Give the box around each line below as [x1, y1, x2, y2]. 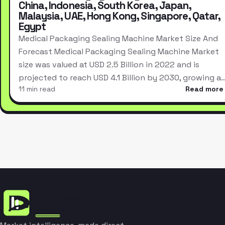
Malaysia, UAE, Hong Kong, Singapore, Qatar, [18, 10, 220, 23]
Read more [185, 84, 224, 94]
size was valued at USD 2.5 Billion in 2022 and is [18, 59, 199, 70]
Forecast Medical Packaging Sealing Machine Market [18, 46, 219, 57]
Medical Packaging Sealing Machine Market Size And [18, 33, 218, 44]
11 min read [18, 84, 55, 94]
